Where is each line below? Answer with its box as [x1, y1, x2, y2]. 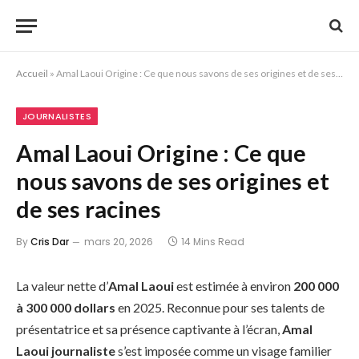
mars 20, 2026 [84, 235, 153, 248]
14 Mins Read [181, 235, 244, 248]
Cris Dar [30, 235, 69, 248]
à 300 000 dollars [16, 300, 115, 315]
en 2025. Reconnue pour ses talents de [115, 300, 325, 315]
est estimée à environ [174, 278, 293, 293]
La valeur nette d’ [16, 278, 108, 293]
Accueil [16, 67, 48, 79]
